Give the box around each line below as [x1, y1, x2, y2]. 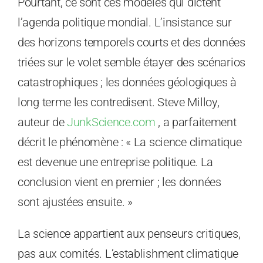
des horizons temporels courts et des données [18, 35, 245, 50]
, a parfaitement [155, 115, 237, 130]
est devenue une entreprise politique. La [18, 155, 214, 170]
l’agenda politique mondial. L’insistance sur [18, 15, 232, 30]
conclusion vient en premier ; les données [18, 175, 221, 190]
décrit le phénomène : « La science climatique [18, 135, 242, 150]
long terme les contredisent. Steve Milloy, [18, 95, 220, 110]
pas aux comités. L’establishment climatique [18, 247, 239, 261]
